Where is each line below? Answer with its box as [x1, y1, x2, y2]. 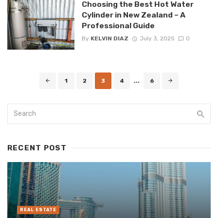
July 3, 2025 [139, 35, 175, 42]
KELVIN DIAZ [90, 35, 128, 42]
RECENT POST [7, 143, 67, 152]
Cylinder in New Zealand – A [81, 10, 185, 19]
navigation [7, 82, 48, 92]
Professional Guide [81, 21, 155, 30]
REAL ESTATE [20, 207, 56, 213]
